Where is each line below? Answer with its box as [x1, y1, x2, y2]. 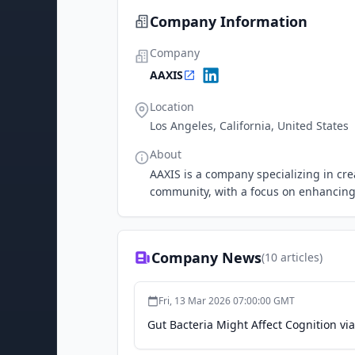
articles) [277, 250, 323, 265]
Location [150, 99, 194, 114]
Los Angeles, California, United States [150, 118, 349, 133]
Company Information [150, 12, 307, 31]
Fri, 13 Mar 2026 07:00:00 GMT [158, 294, 295, 307]
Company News [151, 248, 261, 267]
